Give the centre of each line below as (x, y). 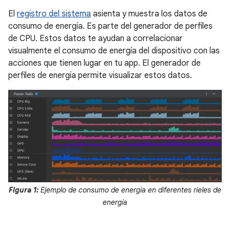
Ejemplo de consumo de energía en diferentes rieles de (130, 190)
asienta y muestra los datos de (149, 14)
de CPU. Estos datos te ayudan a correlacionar (95, 39)
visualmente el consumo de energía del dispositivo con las (114, 51)
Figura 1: (24, 190)
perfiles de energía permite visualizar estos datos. (100, 75)
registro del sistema (54, 14)
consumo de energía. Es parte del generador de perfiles (110, 26)
